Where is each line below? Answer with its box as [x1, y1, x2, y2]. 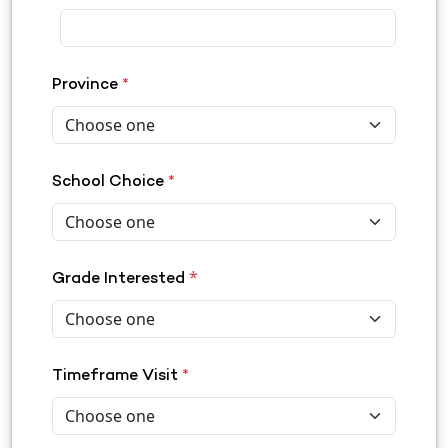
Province [52, 77, 122, 94]
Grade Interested [52, 271, 185, 288]
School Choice [52, 174, 168, 191]
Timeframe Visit [52, 368, 182, 385]
